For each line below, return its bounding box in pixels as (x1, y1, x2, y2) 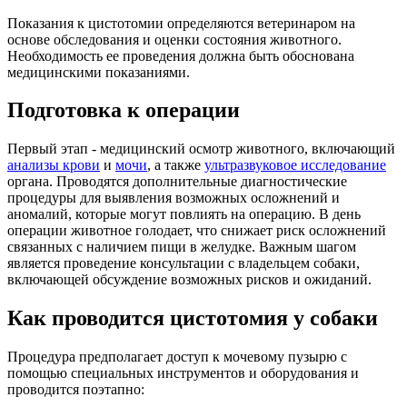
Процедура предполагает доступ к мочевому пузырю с (7, 349, 347, 365)
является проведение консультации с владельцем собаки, (7, 255, 360, 272)
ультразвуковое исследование (204, 157, 386, 174)
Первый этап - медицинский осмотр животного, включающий (7, 141, 395, 157)
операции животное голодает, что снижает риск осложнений (7, 223, 386, 239)
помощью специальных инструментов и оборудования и (7, 365, 359, 382)
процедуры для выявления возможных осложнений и (7, 190, 340, 206)
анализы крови (7, 157, 100, 174)
